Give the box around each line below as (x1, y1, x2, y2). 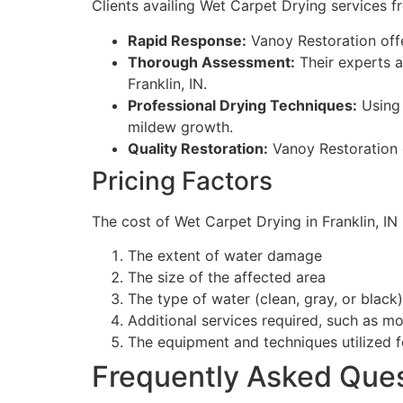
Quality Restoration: (128, 139, 268, 157)
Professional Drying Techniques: (128, 95, 357, 114)
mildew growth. (128, 117, 233, 136)
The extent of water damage (128, 246, 322, 264)
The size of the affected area (128, 267, 326, 286)
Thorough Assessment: (128, 52, 295, 71)
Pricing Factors (92, 165, 273, 196)
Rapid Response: (128, 31, 246, 49)
